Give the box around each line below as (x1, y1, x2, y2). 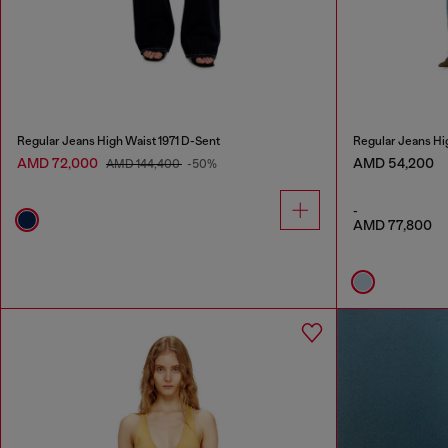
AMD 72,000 (17, 154, 101, 171)
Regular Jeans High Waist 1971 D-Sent (17, 133, 220, 148)
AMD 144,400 (106, 156, 182, 171)
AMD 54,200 (352, 154, 434, 171)
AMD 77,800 (352, 216, 432, 233)
